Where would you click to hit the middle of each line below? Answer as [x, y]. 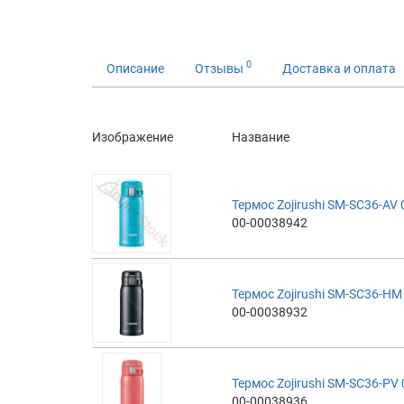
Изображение [133, 137]
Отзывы [220, 68]
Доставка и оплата [339, 68]
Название [261, 137]
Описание [135, 68]
